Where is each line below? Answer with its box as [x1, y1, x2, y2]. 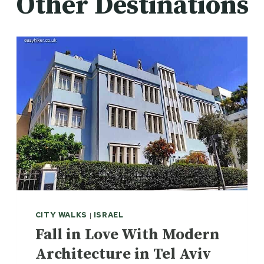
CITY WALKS [35, 210, 87, 220]
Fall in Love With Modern [35, 225, 220, 245]
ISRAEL [93, 210, 124, 220]
